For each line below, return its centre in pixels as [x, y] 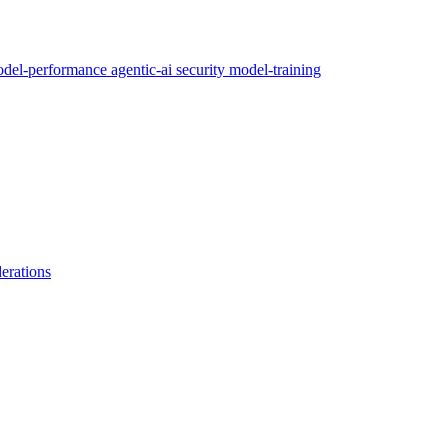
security [202, 70]
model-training [275, 70]
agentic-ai [143, 70]
